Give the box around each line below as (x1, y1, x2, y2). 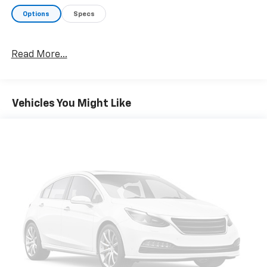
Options (23, 10, 50, 17)
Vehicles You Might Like (12, 98, 131, 109)
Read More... (11, 50, 67, 60)
